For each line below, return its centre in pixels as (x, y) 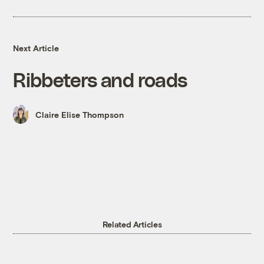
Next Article (36, 48)
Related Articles (132, 225)
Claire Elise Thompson (80, 114)
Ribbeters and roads (100, 79)
